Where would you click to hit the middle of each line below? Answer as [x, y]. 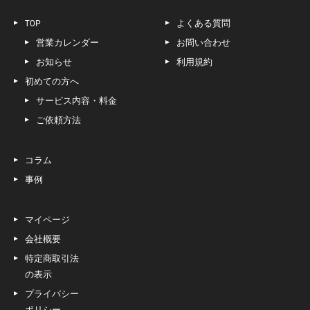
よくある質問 [203, 23]
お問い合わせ [203, 42]
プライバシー [52, 293]
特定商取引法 [52, 258]
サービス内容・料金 [76, 100]
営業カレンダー [67, 42]
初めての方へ [52, 81]
